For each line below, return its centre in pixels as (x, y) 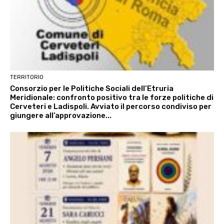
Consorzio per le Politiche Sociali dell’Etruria (92, 88)
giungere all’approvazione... (61, 115)
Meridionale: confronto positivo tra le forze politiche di (112, 97)
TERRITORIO (27, 77)
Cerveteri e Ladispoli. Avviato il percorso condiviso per (111, 106)
